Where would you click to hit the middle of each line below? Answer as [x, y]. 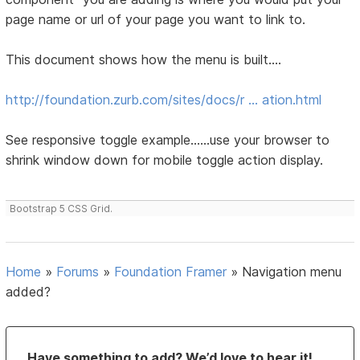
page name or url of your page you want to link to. [156, 20]
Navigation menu [292, 272]
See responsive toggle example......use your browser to [168, 140]
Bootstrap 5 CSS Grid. [61, 209]
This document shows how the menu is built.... [144, 60]
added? [29, 292]
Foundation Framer [171, 272]
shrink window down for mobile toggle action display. [165, 160]
